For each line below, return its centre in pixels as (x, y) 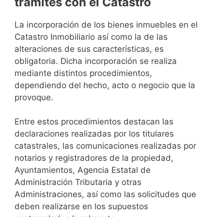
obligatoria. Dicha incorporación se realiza (96, 61)
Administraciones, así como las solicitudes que (105, 194)
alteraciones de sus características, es (89, 49)
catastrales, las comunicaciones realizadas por (105, 146)
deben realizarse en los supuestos (81, 206)
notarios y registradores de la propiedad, (94, 158)
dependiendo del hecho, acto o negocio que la (105, 85)
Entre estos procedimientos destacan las (94, 122)
